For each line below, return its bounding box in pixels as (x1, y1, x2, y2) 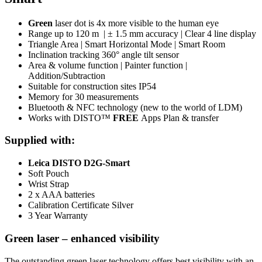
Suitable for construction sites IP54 (28, 81, 156, 91)
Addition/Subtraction (28, 70, 105, 81)
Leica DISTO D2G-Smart (28, 158, 130, 168)
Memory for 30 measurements (28, 91, 139, 102)
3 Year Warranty (28, 211, 88, 221)
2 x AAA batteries (28, 189, 95, 200)
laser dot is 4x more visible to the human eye (55, 18, 219, 28)
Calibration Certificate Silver (28, 200, 133, 211)
